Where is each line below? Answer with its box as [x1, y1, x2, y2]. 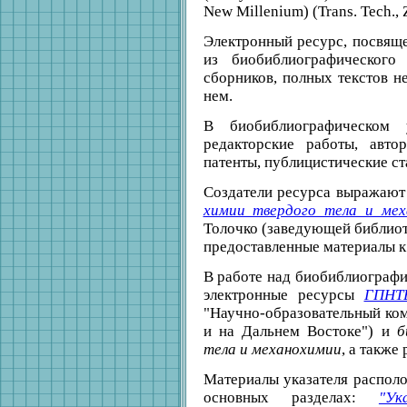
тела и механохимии [203, 341, 342, 358]
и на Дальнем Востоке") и [203, 323, 397, 340]
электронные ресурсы [203, 286, 364, 303]
